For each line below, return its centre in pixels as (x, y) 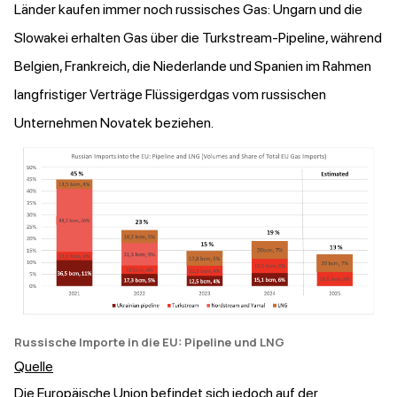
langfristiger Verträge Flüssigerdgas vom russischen (170, 95)
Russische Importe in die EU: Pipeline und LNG (149, 343)
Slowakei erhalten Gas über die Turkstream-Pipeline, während (198, 38)
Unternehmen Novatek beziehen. (117, 123)
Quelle (34, 367)
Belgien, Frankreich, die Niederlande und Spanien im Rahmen (193, 66)
